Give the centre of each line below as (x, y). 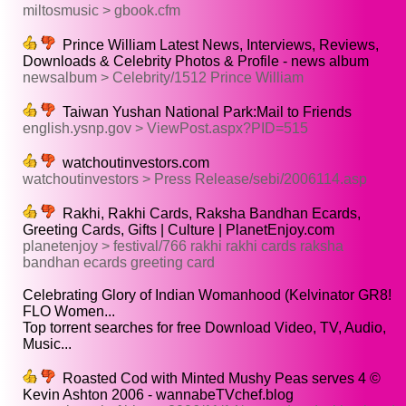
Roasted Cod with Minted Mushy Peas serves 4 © (218, 379)
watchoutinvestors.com (132, 163)
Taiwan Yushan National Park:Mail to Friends (203, 112)
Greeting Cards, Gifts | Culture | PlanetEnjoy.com (179, 230)
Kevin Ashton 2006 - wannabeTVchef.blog (158, 395)
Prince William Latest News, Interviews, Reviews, (217, 45)
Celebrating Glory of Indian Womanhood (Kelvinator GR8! (207, 295)
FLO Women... (69, 312)
